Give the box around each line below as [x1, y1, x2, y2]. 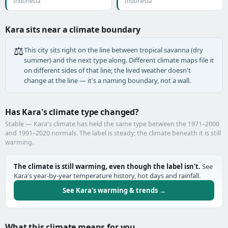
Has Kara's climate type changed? [5, 106, 139, 118]
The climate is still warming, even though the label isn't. [14, 162, 201, 171]
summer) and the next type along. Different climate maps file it [24, 55, 214, 65]
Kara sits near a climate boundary [5, 24, 140, 35]
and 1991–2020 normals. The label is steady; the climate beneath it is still [5, 129, 221, 137]
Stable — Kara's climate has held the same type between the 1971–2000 [5, 120, 219, 128]
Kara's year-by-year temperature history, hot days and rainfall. [14, 171, 201, 180]
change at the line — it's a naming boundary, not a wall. [24, 76, 191, 85]
